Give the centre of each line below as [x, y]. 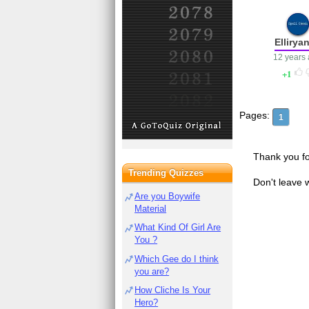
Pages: [255, 116]
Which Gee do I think [177, 259]
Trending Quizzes [166, 173]
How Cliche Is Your [173, 290]
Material [151, 209]
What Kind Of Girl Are [178, 228]
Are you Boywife [168, 196]
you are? [152, 271]
